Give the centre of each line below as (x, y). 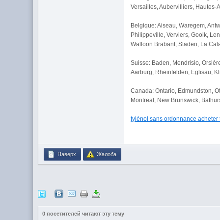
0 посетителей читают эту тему (83, 214)
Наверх (66, 154)
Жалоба (106, 154)
